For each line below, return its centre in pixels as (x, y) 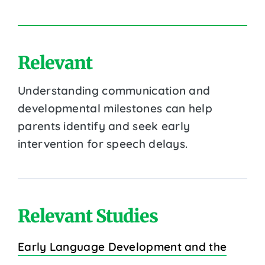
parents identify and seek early (104, 126)
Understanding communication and (114, 90)
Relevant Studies (88, 216)
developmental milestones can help (115, 108)
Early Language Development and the (122, 246)
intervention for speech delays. (103, 143)
